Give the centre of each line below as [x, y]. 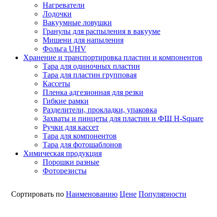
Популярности [163, 194]
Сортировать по [38, 194]
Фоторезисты [65, 170]
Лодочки [57, 14]
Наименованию [92, 194]
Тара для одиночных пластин [91, 66]
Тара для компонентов [80, 136]
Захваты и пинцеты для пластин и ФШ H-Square [123, 118]
